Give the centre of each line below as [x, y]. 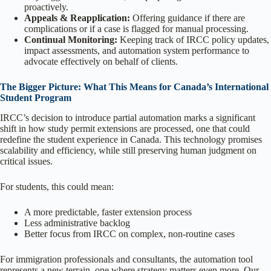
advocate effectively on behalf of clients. [101, 62]
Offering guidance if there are [188, 18]
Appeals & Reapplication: [77, 18]
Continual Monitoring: [71, 40]
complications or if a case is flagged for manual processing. [136, 29]
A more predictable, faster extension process [108, 212]
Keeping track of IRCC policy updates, [193, 40]
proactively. [46, 7]
